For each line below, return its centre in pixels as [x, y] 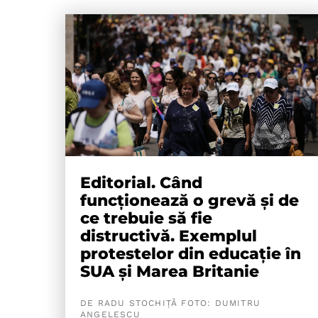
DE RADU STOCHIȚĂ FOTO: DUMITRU [170, 303]
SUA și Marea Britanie [170, 272]
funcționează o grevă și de [190, 201]
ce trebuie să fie [146, 218]
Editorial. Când [141, 183]
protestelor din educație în [191, 254]
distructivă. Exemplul [169, 236]
